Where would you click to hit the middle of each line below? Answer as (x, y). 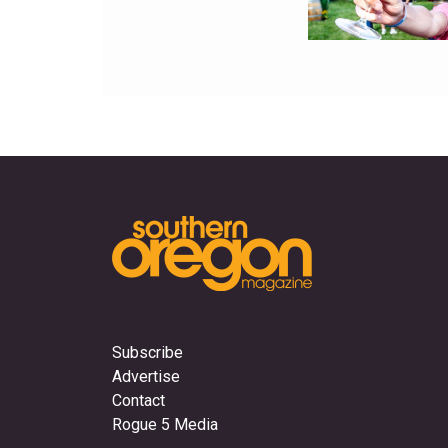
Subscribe (147, 353)
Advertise (146, 377)
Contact (138, 401)
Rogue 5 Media (165, 425)
